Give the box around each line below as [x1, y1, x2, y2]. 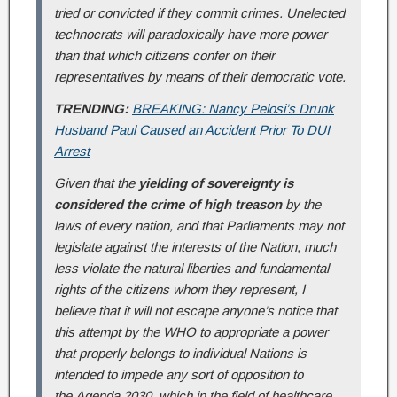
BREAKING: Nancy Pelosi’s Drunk [132, 100, 334, 116]
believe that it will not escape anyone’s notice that [54, 302, 337, 318]
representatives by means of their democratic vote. [54, 68, 346, 84]
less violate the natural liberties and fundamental [54, 260, 329, 276]
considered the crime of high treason [54, 196, 282, 212]
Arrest [54, 143, 90, 159]
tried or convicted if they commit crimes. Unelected [54, 4, 345, 20]
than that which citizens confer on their [54, 47, 275, 63]
